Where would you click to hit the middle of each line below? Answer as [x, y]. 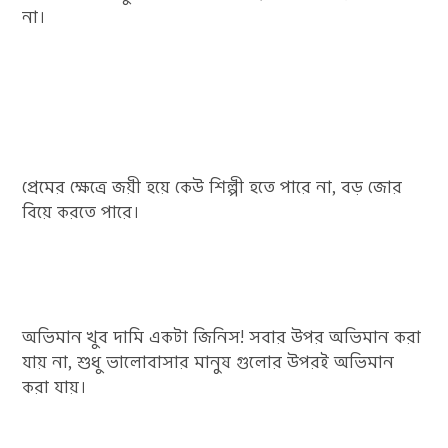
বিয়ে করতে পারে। [81, 212]
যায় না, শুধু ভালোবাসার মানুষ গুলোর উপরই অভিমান [208, 362]
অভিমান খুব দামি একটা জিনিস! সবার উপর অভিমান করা [222, 337]
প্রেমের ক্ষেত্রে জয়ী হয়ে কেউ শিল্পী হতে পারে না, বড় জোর [212, 187]
